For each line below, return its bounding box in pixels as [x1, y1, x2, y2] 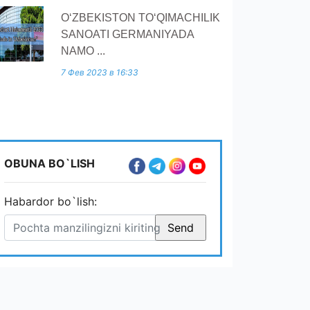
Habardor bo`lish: [4, 194, 97, 208]
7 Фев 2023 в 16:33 [61, 67, 138, 77]
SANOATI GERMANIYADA [61, 28, 194, 40]
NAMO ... [61, 45, 105, 57]
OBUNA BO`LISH [4, 156, 95, 170]
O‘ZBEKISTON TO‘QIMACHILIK [61, 12, 220, 24]
